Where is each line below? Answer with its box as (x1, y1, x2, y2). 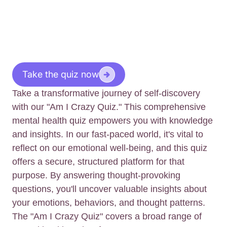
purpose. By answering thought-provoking (12, 170, 180, 181)
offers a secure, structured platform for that (12, 157, 184, 167)
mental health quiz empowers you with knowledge (12, 116, 213, 126)
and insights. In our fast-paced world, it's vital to (12, 129, 203, 140)
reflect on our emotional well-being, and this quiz (12, 143, 207, 154)
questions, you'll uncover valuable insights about (12, 184, 207, 195)
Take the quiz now (22, 69, 99, 80)
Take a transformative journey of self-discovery (12, 88, 200, 99)
